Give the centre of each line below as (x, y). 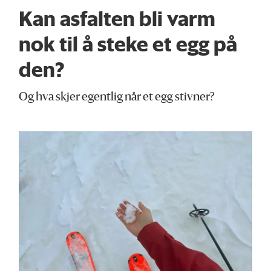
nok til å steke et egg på (128, 44)
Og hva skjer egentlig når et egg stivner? (117, 98)
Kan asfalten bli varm (117, 18)
